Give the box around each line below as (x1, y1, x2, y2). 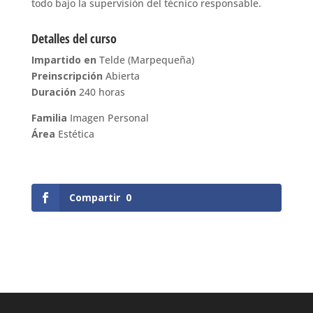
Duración (31, 85, 76, 99)
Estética (57, 127, 94, 141)
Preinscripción (31, 69, 105, 83)
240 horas (75, 85, 125, 99)
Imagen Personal (66, 111, 149, 125)
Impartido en (31, 53, 99, 67)
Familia (31, 111, 67, 125)
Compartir (68, 191, 120, 205)
